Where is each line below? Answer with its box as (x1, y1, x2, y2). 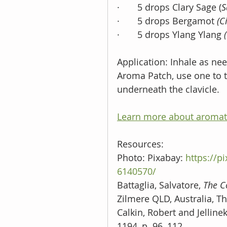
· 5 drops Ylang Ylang (117, 28, 224, 41)
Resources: (117, 137, 166, 150)
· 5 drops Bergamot (117, 14, 217, 27)
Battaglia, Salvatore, (117, 178, 203, 191)
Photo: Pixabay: (117, 151, 185, 164)
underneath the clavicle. (117, 83, 219, 95)
